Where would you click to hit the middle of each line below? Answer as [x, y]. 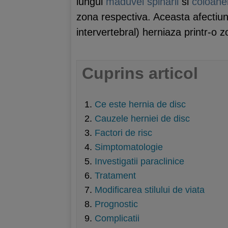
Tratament [115, 176]
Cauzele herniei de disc [142, 119]
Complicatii [117, 218]
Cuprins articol [140, 73]
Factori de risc [123, 133]
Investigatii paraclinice [139, 161]
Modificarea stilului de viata [150, 190]
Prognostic [116, 204]
